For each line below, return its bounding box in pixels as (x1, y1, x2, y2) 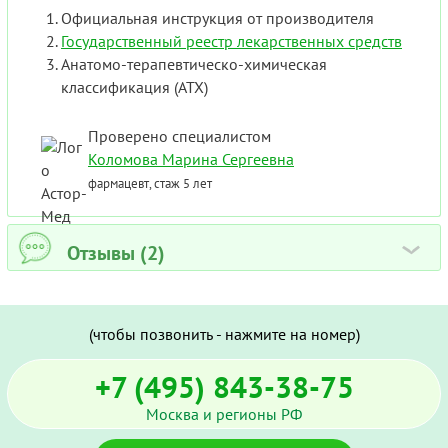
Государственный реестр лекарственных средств (61, 31, 402, 52)
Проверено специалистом (88, 126, 271, 147)
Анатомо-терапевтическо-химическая (61, 54, 327, 75)
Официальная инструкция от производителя (61, 8, 374, 29)
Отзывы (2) (67, 240, 165, 267)
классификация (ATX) (61, 77, 208, 98)
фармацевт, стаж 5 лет (88, 174, 212, 193)
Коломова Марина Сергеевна (88, 149, 294, 170)
